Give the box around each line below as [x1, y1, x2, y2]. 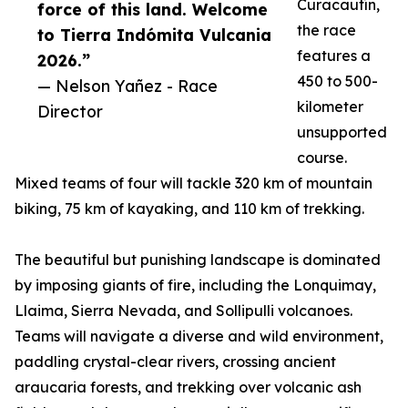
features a [297, 46, 371, 66]
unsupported [297, 123, 387, 142]
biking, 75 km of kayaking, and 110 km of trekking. [15, 199, 364, 219]
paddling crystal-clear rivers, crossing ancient [15, 352, 336, 372]
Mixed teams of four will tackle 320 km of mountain [15, 174, 372, 193]
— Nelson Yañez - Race [37, 76, 218, 97]
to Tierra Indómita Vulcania [37, 25, 271, 46]
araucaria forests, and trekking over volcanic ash [15, 378, 362, 397]
